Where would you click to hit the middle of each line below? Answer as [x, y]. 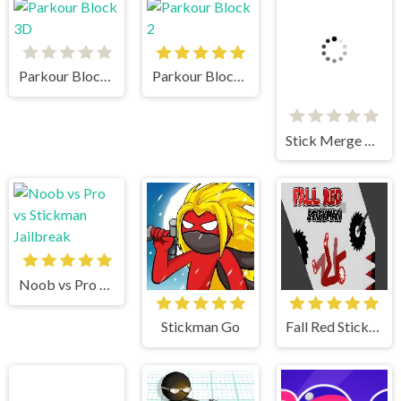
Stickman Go [200, 263]
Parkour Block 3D [105, 76]
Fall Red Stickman [375, 263]
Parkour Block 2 [239, 76]
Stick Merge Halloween [370, 76]
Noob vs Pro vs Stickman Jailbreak [104, 220]
